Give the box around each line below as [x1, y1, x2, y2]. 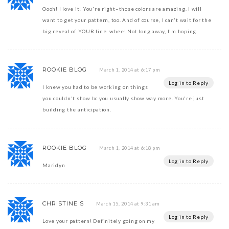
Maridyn [42, 162, 65, 169]
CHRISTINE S [42, 200, 84, 208]
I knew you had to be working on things [42, 84, 148, 90]
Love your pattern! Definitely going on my [42, 218, 155, 224]
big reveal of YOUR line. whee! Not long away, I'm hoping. [42, 28, 198, 35]
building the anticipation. [42, 106, 111, 113]
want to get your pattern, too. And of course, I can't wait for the [42, 17, 212, 24]
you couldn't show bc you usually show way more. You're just [42, 95, 204, 102]
